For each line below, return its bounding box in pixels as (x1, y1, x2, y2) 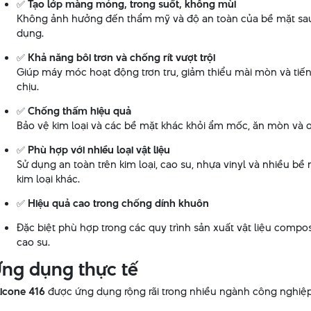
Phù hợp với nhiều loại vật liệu (27, 142, 170, 157)
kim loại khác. (16, 171, 80, 186)
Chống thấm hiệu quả (27, 103, 131, 118)
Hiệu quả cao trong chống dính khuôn (27, 196, 209, 210)
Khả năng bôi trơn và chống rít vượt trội (27, 50, 215, 65)
